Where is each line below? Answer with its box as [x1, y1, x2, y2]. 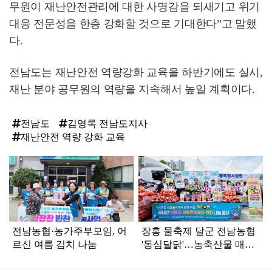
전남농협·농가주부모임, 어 [12, 226, 127, 237]
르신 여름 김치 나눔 [12, 239, 97, 250]
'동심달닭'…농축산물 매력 [141, 239, 255, 250]
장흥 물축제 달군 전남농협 [141, 226, 256, 237]
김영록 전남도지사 [67, 118, 148, 129]
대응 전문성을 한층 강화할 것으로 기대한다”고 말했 [9, 17, 257, 30]
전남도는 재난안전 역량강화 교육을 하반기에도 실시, [9, 66, 263, 78]
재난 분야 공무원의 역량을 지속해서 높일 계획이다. [9, 83, 255, 95]
